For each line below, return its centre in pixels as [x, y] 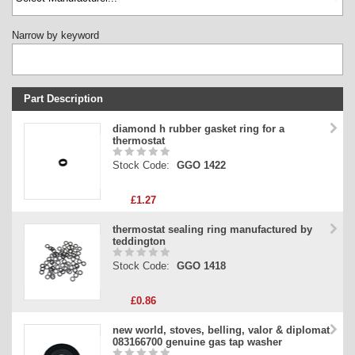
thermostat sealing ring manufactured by [212, 230]
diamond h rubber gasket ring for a [198, 129]
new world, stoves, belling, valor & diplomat [221, 330]
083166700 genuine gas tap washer [197, 342]
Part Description [63, 99]
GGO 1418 [201, 266]
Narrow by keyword [55, 36]
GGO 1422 [201, 166]
